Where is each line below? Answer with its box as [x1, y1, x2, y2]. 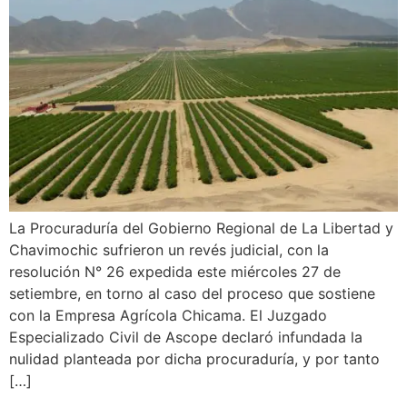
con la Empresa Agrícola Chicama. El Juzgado [9, 306, 327, 325]
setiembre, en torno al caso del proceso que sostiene [9, 284, 375, 303]
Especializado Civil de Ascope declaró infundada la [9, 328, 362, 347]
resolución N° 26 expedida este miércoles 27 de [9, 263, 341, 282]
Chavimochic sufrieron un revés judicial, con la [9, 241, 329, 260]
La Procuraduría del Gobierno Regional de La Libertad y [9, 219, 393, 238]
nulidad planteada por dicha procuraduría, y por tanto [9, 350, 380, 369]
